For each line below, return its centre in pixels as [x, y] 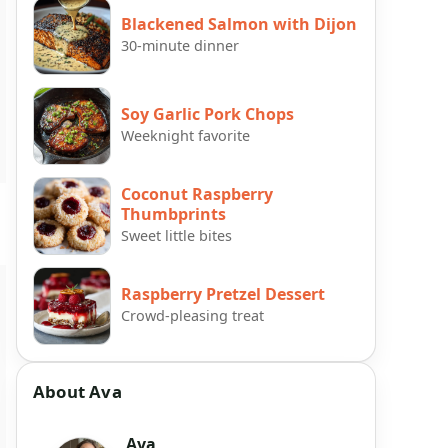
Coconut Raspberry [197, 194]
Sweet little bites [176, 236]
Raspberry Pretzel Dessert [223, 294]
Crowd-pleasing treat [192, 316]
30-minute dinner [180, 46]
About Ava [77, 391]
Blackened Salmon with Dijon [239, 24]
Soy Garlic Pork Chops [207, 114]
